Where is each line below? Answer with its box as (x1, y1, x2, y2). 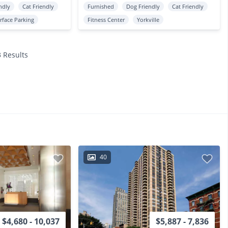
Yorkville (136, 15, 159, 23)
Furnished (87, 2, 114, 10)
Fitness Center (87, 15, 125, 23)
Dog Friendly (126, 2, 160, 10)
